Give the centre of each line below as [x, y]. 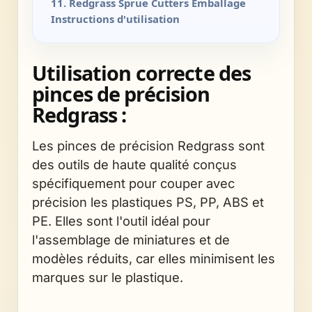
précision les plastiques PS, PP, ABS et [148, 202]
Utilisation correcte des [142, 73]
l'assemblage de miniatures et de [131, 240]
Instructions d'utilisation [115, 19]
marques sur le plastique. [108, 277]
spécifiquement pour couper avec [133, 183]
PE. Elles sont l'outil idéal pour [121, 221]
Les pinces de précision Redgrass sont [148, 146]
